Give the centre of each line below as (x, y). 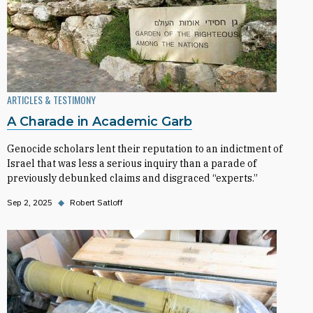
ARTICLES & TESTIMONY (51, 100)
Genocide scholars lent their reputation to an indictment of (145, 149)
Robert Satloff (96, 202)
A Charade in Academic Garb (100, 122)
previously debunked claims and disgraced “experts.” (132, 178)
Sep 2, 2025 (30, 202)
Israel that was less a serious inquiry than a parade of (132, 163)
